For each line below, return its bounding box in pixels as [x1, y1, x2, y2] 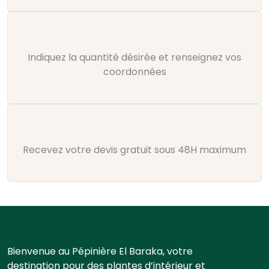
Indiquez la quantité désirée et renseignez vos [28, 50, 241, 65]
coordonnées [103, 65, 166, 79]
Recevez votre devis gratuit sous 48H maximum [23, 143, 246, 157]
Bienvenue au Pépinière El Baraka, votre [7, 244, 193, 259]
